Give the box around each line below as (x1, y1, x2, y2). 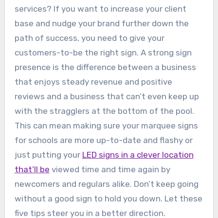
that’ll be (14, 164, 50, 175)
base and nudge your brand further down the (14, 18, 189, 29)
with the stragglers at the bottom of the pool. (14, 106, 194, 116)
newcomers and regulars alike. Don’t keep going (14, 179, 199, 189)
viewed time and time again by (49, 164, 170, 175)
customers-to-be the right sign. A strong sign (14, 48, 192, 58)
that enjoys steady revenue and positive (14, 77, 172, 87)
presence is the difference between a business (14, 62, 196, 73)
